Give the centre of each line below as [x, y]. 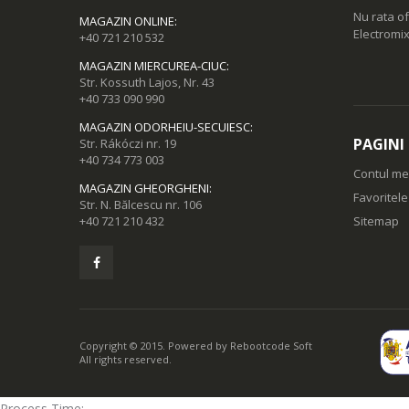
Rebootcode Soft [271, 346]
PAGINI [379, 145]
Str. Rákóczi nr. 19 [128, 144]
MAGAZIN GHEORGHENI [144, 189]
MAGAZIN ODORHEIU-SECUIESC [165, 127]
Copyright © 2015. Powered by [155, 346]
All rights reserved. [126, 359]
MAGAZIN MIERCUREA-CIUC [153, 66]
